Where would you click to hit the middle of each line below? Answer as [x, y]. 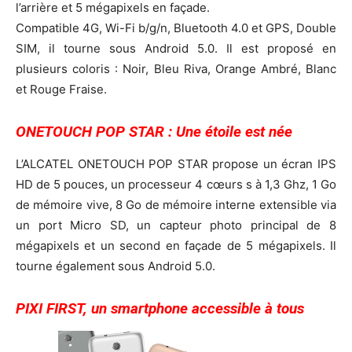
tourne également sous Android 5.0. [115, 266]
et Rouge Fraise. [61, 89]
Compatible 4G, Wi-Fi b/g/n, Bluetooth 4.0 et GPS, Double [176, 27]
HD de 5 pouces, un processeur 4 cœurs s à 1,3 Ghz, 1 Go [176, 184]
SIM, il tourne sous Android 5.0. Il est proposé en [176, 48]
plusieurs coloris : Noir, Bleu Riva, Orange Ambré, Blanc [176, 68]
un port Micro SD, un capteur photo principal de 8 [176, 225]
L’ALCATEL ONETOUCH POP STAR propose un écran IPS [176, 163]
